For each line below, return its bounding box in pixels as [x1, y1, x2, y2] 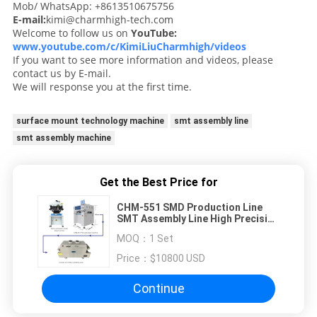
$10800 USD [150, 252, 205, 264]
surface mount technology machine [16, 115, 164, 126]
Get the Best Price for [99, 175, 218, 189]
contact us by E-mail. [12, 66, 111, 80]
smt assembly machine [16, 132, 111, 143]
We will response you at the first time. [12, 79, 192, 93]
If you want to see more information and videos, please [12, 52, 273, 67]
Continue [132, 281, 185, 296]
